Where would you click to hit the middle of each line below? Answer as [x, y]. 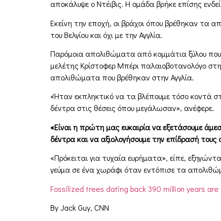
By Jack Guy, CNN [80, 207]
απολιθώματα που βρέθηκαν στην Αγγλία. [122, 77]
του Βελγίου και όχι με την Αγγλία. [106, 35]
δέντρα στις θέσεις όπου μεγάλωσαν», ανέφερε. [132, 108]
